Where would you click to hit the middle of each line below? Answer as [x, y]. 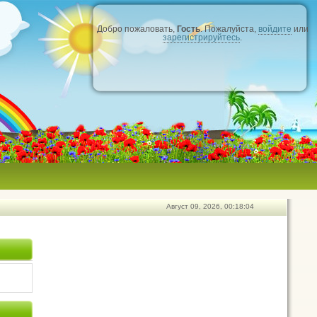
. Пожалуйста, [229, 29]
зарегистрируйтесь [201, 38]
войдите [275, 29]
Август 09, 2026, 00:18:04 [210, 206]
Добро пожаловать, [137, 29]
